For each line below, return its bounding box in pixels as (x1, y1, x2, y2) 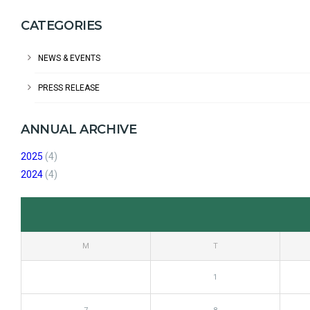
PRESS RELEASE (38, 83, 100, 93)
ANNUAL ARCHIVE (21, 122, 137, 137)
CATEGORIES (21, 18, 102, 33)
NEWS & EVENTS (38, 53, 100, 63)
